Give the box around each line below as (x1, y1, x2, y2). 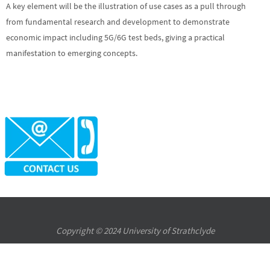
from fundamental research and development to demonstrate (6, 16, 230, 27)
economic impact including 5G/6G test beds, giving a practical (6, 31, 225, 43)
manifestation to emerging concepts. (6, 47, 137, 58)
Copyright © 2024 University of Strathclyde (55, 225, 215, 237)
